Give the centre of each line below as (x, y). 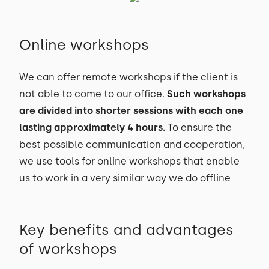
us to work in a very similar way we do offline (125, 178)
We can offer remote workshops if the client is (128, 77)
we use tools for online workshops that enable (129, 161)
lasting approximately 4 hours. (92, 128)
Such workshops (206, 94)
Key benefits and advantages (126, 230)
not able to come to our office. (93, 94)
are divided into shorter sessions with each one (131, 111)
